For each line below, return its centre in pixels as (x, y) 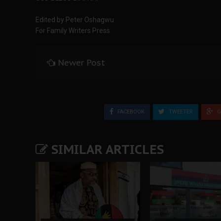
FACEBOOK (130, 111)
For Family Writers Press (73, 31)
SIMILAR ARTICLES (106, 149)
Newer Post (81, 63)
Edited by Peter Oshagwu (75, 20)
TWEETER (180, 111)
